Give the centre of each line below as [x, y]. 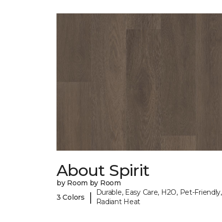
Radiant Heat [118, 202]
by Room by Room [89, 183]
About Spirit [103, 170]
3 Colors [71, 197]
